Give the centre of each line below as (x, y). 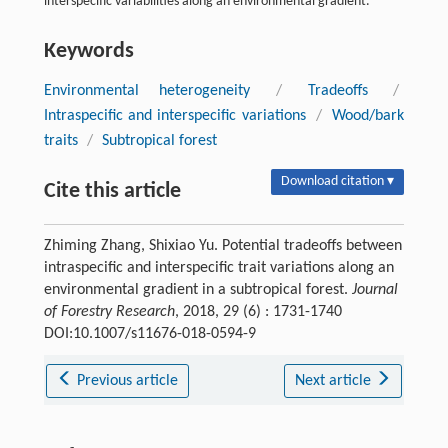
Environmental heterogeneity (147, 90)
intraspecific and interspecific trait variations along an (218, 267)
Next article (334, 380)
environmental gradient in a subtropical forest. (197, 289)
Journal (374, 289)
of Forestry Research (109, 311)
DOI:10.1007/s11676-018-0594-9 (149, 333)
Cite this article (112, 191)
